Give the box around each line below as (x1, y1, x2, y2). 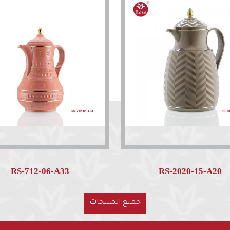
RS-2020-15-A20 (158, 166, 222, 177)
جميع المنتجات (89, 198, 141, 207)
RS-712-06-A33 (10, 166, 69, 177)
